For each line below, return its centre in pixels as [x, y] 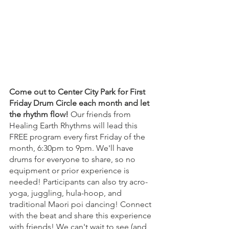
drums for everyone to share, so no [73, 159]
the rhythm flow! [40, 114]
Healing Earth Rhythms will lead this [74, 126]
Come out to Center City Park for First [78, 92]
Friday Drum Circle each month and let [80, 103]
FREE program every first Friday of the [78, 137]
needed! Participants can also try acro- [78, 182]
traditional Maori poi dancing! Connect [81, 204]
